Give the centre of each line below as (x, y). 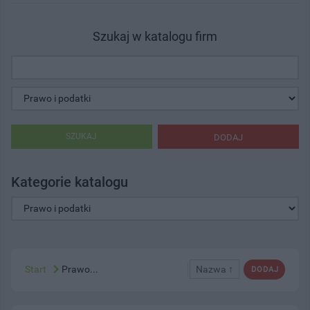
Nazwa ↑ (215, 269)
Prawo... (80, 269)
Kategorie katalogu (70, 182)
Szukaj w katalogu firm (155, 36)
